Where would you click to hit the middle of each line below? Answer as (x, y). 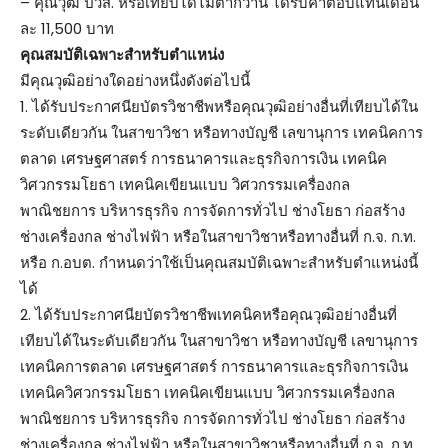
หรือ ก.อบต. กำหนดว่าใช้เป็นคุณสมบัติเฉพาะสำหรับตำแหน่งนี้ (219, 262)
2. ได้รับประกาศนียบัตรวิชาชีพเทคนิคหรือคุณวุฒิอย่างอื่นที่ (208, 314)
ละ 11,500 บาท (67, 28)
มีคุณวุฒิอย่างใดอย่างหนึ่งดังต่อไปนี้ (135, 80)
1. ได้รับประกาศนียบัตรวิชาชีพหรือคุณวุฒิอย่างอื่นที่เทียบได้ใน (219, 106)
